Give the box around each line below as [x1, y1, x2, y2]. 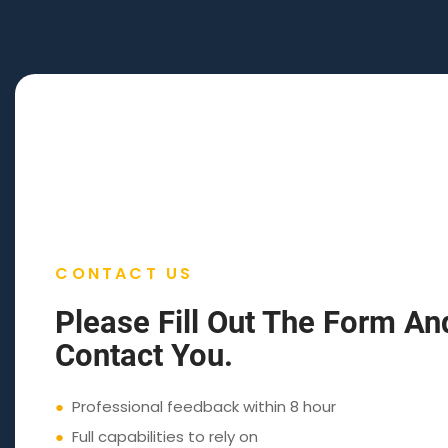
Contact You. [55, 336, 234, 374]
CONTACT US [55, 261, 194, 285]
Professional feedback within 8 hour [64, 395, 337, 417]
